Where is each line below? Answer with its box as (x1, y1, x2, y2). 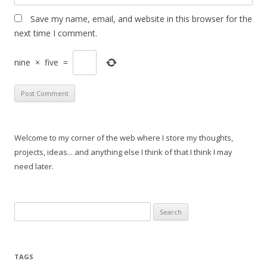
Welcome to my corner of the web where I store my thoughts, (14, 132, 233, 143)
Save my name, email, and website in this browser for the (30, 13, 252, 24)
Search (14, 203, 39, 214)
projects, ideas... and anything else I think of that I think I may (14, 147, 232, 157)
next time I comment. (14, 27, 97, 39)
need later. (14, 161, 54, 172)
